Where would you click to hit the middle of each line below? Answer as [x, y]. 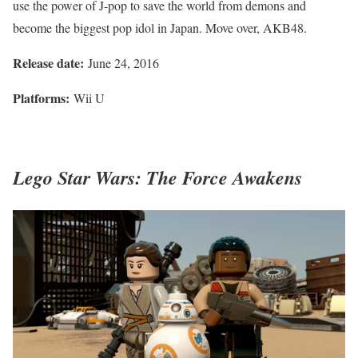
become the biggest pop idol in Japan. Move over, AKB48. [160, 27]
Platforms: [41, 97]
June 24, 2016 [121, 62]
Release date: [48, 62]
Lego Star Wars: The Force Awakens [157, 177]
